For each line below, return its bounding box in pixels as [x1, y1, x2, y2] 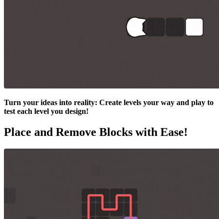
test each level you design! [4, 107, 88, 116]
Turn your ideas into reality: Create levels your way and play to [4, 98, 214, 107]
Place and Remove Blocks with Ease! [4, 125, 188, 138]
